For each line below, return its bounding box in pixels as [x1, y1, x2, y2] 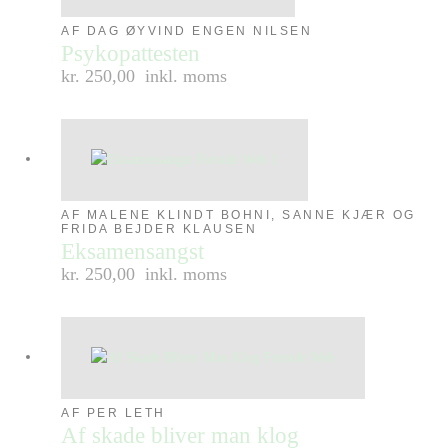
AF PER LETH [61, 405, 166, 420]
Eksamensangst [61, 238, 205, 264]
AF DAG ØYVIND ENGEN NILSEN [61, 23, 313, 38]
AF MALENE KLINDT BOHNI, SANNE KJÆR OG [61, 207, 416, 222]
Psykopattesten [61, 40, 201, 66]
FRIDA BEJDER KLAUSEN [61, 221, 258, 236]
